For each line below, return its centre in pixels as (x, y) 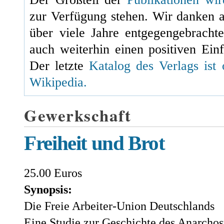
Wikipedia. (58, 82)
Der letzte (59, 66)
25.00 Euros (53, 173)
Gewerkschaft (78, 115)
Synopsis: (50, 189)
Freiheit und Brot (94, 143)
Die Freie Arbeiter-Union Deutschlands (119, 206)
